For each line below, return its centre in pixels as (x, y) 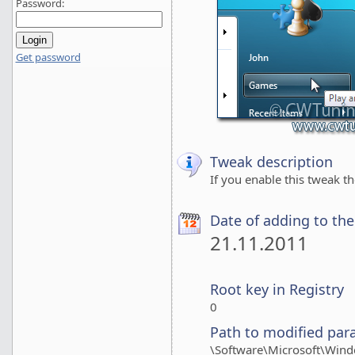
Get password (48, 57)
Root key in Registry (277, 289)
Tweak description (271, 162)
